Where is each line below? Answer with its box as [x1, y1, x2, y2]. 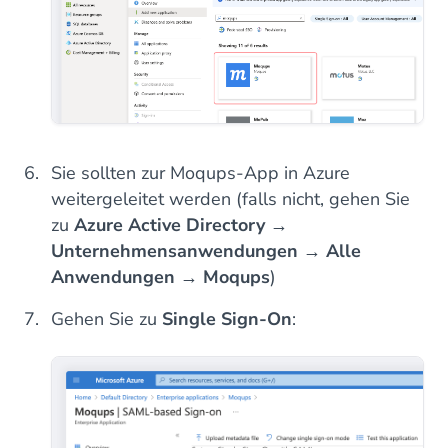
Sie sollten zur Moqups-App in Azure [51, 161, 350, 186]
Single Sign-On [162, 307, 292, 332]
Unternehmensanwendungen [51, 239, 298, 264]
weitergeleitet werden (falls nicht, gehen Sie [51, 187, 410, 212]
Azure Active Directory [74, 213, 265, 238]
